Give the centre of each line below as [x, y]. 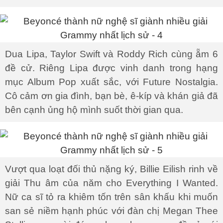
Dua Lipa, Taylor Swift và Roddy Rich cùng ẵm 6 [111, 54]
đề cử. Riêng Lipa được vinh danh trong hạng [111, 68]
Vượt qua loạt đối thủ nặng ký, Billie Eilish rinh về [111, 169]
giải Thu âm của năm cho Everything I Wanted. [111, 183]
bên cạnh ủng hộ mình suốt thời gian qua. [94, 110]
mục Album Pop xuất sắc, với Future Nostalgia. [111, 82]
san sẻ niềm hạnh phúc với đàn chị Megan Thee [111, 211]
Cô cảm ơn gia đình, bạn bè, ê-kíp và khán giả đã [111, 96]
